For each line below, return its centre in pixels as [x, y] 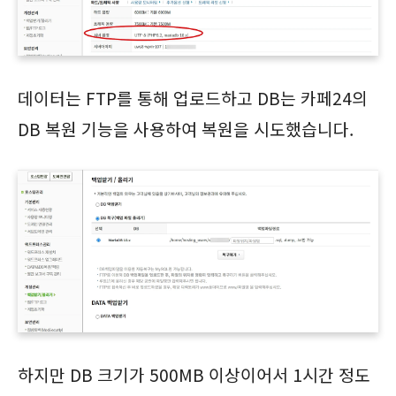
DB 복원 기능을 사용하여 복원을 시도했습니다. [186, 129]
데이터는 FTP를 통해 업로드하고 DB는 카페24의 [193, 98]
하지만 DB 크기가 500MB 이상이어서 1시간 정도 [194, 374]
